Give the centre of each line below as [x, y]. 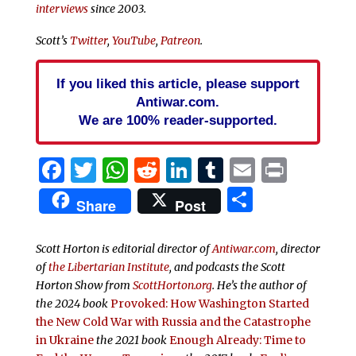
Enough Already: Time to [237, 340]
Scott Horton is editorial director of [124, 248]
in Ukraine [64, 340]
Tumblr [270, 170]
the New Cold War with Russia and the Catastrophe [173, 321]
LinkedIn [246, 170]
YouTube [133, 40]
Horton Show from [84, 285]
